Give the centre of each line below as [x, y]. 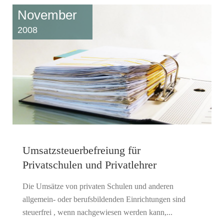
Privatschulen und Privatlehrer [89, 164]
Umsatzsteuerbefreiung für [81, 150]
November [47, 15]
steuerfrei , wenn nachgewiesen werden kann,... [97, 212]
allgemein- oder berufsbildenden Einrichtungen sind [104, 199]
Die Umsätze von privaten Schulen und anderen [98, 186]
